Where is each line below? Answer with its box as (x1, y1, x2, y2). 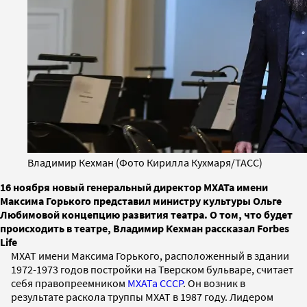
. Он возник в (183, 275, 245, 290)
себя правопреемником (11, 275, 127, 290)
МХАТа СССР (127, 275, 183, 290)
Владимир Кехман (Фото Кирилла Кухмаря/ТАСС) (27, 155, 262, 169)
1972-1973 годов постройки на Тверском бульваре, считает (11, 262, 293, 276)
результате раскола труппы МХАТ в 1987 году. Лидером (11, 289, 273, 304)
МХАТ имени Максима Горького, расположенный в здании (11, 248, 289, 262)
